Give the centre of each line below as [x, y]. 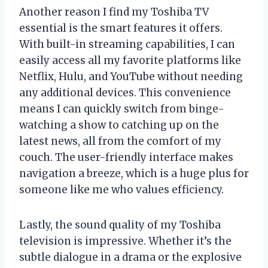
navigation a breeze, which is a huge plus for [134, 173]
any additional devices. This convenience [125, 92]
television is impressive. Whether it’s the [125, 241]
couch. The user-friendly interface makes [126, 157]
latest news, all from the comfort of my [120, 141]
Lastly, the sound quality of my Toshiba [120, 225]
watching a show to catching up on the [119, 125]
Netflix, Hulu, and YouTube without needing [131, 76]
